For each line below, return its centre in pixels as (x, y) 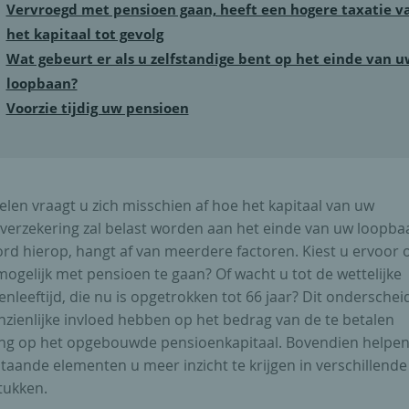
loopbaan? (42, 85)
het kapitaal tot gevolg (84, 36)
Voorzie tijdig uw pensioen (97, 110)
